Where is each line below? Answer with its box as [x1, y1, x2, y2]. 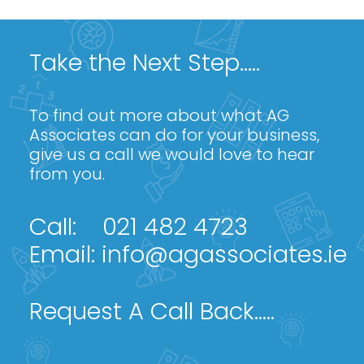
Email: [29, 238, 102, 271]
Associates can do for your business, [29, 123, 319, 146]
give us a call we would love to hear [29, 143, 314, 166]
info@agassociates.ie [102, 238, 347, 271]
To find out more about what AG [29, 104, 289, 127]
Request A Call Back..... [29, 295, 275, 327]
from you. [29, 162, 105, 185]
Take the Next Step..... [29, 46, 260, 79]
